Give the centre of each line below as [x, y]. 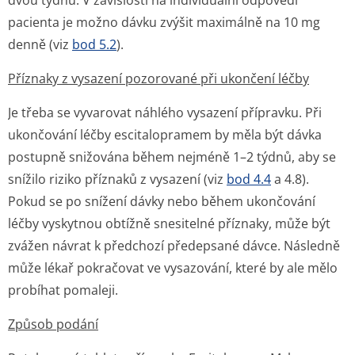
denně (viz [40, 44]
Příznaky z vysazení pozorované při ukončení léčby [158, 78]
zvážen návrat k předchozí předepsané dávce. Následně [174, 246]
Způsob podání [53, 324]
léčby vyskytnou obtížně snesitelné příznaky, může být [169, 223]
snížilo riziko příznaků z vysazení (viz [117, 179]
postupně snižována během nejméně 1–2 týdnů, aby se [172, 157]
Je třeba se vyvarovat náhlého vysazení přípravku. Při [165, 113]
